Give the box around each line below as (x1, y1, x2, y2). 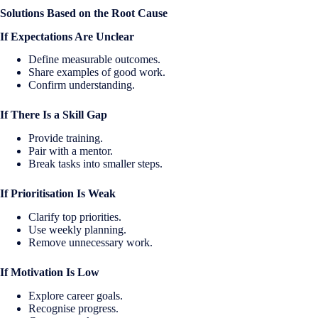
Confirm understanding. (28, 79, 135, 92)
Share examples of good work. (28, 66, 165, 79)
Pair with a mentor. (28, 145, 113, 158)
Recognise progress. (28, 302, 119, 314)
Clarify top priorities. (28, 211, 121, 223)
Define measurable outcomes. (28, 53, 160, 66)
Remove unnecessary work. (28, 236, 153, 248)
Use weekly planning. (28, 224, 126, 236)
